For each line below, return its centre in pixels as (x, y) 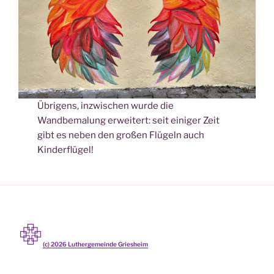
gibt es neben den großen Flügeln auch (121, 135)
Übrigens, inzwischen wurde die (106, 106)
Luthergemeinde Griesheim (107, 244)
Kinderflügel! (66, 150)
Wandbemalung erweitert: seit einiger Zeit (129, 121)
